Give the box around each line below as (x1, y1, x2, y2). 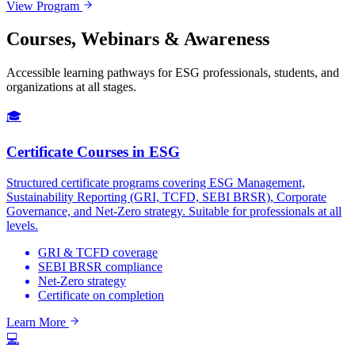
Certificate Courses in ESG (6, 143, 180, 161)
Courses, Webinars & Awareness (6, 29, 269, 50)
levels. (6, 218, 38, 232)
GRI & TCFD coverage (38, 245, 158, 259)
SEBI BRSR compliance (38, 259, 162, 273)
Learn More (6, 315, 69, 329)
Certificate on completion (38, 288, 164, 302)
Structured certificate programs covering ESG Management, (6, 175, 305, 189)
